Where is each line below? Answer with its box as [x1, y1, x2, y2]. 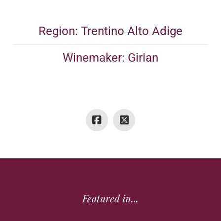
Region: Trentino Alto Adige [38, 24, 183, 38]
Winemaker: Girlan [62, 50, 158, 65]
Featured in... [82, 191, 139, 205]
